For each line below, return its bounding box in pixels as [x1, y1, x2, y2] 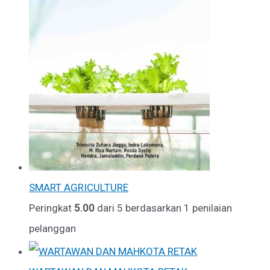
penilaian [190, 201, 232, 214]
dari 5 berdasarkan [95, 201, 184, 214]
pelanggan [29, 222, 76, 234]
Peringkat [29, 201, 74, 214]
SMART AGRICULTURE [29, 181, 128, 193]
